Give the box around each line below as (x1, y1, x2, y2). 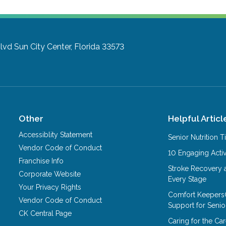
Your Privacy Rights (19, 183, 82, 191)
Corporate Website (19, 169, 81, 178)
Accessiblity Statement (19, 130, 93, 139)
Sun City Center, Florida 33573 (14, 41, 125, 51)
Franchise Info (19, 156, 64, 165)
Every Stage (168, 175, 207, 183)
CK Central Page (19, 209, 72, 217)
